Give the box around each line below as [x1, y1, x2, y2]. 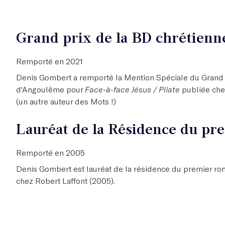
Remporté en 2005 [16, 147, 85, 157]
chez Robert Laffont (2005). [16, 175, 115, 185]
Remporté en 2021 [16, 56, 83, 66]
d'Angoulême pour [16, 84, 85, 94]
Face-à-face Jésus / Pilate [85, 84, 182, 94]
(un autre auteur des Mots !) [16, 96, 116, 106]
